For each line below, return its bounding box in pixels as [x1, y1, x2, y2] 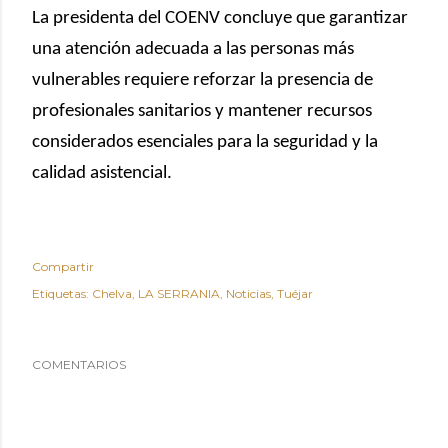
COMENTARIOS [32, 356, 126, 372]
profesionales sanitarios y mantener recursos [32, 101, 372, 121]
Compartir [32, 258, 94, 274]
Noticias [226, 285, 271, 301]
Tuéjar [277, 285, 313, 301]
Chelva [92, 285, 132, 301]
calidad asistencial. [32, 163, 172, 183]
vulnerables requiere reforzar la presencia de [32, 70, 373, 90]
